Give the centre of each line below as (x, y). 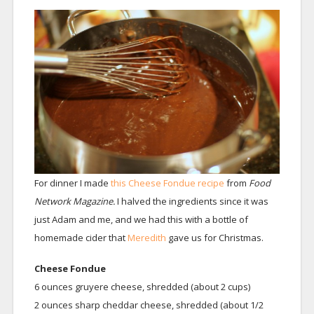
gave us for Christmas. (216, 237)
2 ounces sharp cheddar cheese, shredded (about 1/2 (149, 305)
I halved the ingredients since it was (192, 201)
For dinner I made (71, 183)
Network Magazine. (75, 201)
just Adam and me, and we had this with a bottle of (141, 219)
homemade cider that (80, 237)
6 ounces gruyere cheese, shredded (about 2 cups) (142, 286)
